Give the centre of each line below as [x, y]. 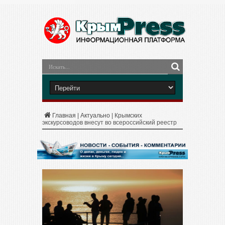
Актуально [95, 116]
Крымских [128, 116]
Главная [64, 116]
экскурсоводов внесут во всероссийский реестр [109, 123]
